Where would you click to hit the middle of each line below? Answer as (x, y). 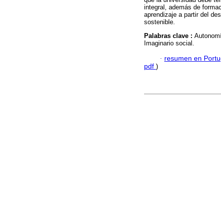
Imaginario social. (169, 43)
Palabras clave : (169, 36)
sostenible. (160, 22)
